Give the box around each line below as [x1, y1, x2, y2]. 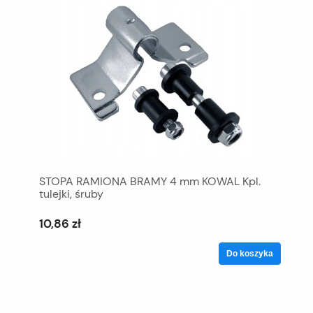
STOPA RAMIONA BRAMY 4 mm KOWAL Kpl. [39, 173, 261, 189]
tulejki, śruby [39, 186, 103, 201]
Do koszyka [226, 248, 273, 259]
